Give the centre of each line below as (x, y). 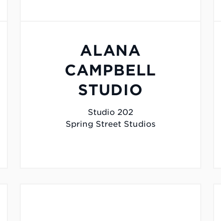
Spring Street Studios (110, 124)
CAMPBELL (110, 70)
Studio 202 (110, 112)
